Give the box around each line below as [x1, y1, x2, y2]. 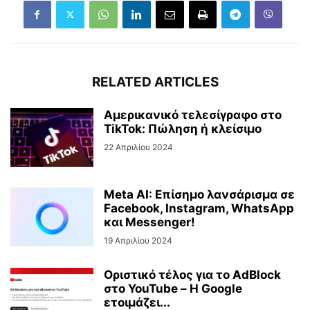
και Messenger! [104, 215, 195, 229]
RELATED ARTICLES [91, 73, 219, 90]
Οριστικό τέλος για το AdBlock [104, 267, 281, 282]
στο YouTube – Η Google [104, 281, 242, 295]
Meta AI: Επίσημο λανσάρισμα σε [104, 187, 295, 201]
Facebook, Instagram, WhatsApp [104, 201, 294, 215]
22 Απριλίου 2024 [104, 141, 173, 152]
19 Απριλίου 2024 [104, 235, 172, 246]
